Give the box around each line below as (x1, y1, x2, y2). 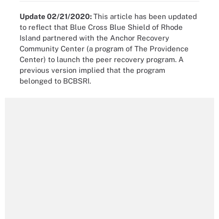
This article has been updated (93, 12, 197, 21)
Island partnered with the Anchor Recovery (20, 34, 169, 42)
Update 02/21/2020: (20, 12, 93, 21)
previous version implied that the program (20, 66, 165, 74)
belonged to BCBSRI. (20, 77, 91, 85)
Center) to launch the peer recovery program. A (20, 55, 184, 64)
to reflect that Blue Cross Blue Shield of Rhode (20, 23, 183, 31)
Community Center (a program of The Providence (20, 44, 189, 53)
